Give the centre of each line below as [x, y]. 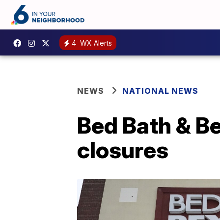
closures [123, 150]
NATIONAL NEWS [160, 91]
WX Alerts [95, 43]
